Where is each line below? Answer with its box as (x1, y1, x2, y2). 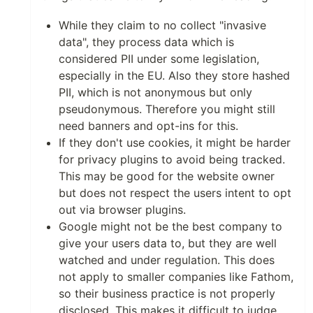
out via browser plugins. (59, 203, 186, 217)
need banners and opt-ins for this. (59, 119, 238, 133)
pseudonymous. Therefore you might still (59, 102, 275, 117)
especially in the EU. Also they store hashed (59, 68, 290, 83)
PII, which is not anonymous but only (59, 85, 252, 100)
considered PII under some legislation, (59, 52, 259, 66)
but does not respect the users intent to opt (59, 186, 291, 201)
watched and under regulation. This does (59, 253, 275, 268)
